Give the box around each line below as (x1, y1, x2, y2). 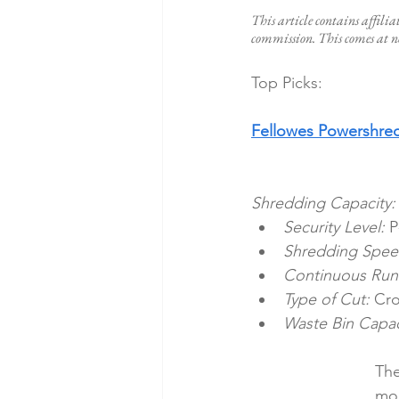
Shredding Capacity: (251, 193, 395, 214)
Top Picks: (251, 73, 322, 94)
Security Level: (283, 217, 385, 238)
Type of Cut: (283, 289, 370, 310)
